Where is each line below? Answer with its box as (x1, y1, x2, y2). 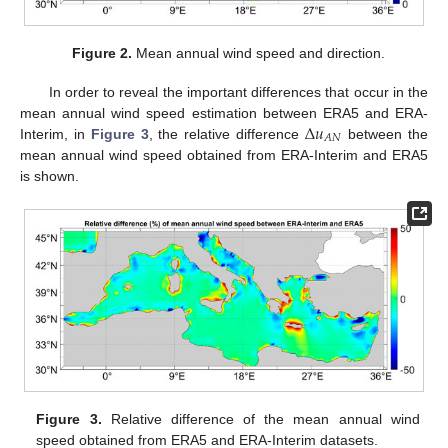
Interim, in (20, 125, 91, 142)
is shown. (20, 167, 79, 184)
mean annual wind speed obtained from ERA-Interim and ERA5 (20, 146, 428, 163)
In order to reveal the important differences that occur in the (48, 83, 428, 100)
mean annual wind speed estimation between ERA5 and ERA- (20, 104, 428, 121)
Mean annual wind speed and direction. (131, 45, 385, 62)
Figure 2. (71, 45, 132, 62)
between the (342, 125, 429, 142)
